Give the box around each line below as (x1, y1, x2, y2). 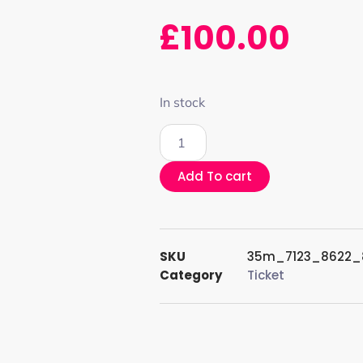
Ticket (247, 267, 284, 284)
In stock (160, 94, 205, 110)
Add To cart (177, 168, 252, 185)
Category (160, 267, 222, 284)
